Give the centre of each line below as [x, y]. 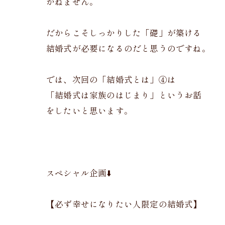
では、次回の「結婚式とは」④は [111, 80]
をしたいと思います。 [89, 111]
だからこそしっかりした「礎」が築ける [124, 34]
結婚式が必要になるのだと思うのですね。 [128, 49]
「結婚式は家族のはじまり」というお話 [124, 96]
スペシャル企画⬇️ [79, 174]
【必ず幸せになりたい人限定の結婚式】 [124, 205]
